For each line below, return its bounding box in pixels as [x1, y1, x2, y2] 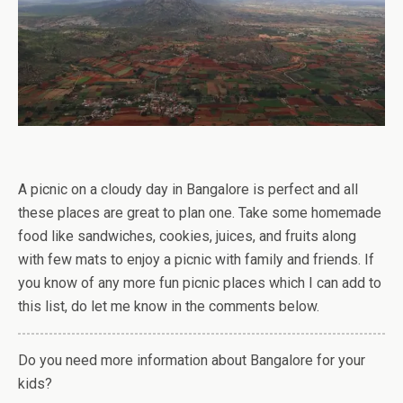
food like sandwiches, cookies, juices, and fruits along [18, 227, 356, 245]
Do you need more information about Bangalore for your [18, 351, 365, 369]
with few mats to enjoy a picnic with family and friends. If [18, 250, 374, 268]
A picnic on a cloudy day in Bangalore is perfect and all [18, 180, 358, 198]
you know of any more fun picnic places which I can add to [18, 273, 381, 291]
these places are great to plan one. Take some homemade [18, 203, 381, 221]
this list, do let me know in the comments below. [18, 297, 319, 315]
